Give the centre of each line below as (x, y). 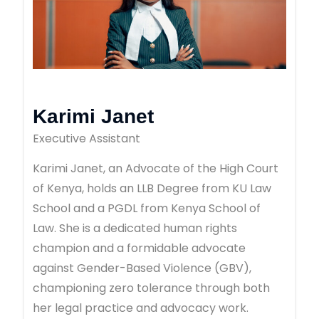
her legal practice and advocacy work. (140, 308)
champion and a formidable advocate (139, 249)
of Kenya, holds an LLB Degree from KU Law (152, 189)
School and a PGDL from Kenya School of (146, 209)
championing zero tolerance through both (151, 288)
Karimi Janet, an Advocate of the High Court (155, 169)
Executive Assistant (86, 139)
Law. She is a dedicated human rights (135, 229)
